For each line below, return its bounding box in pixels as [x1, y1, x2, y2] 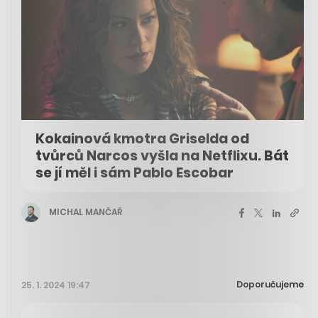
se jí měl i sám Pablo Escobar [35, 163, 234, 182]
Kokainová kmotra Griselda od [35, 128, 249, 148]
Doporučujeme [236, 278, 304, 290]
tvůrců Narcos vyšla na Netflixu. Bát [35, 146, 289, 165]
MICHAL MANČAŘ [49, 206, 122, 219]
